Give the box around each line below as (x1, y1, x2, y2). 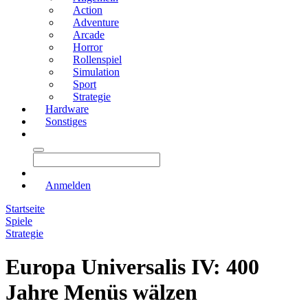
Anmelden (45, 179, 91, 191)
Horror (73, 41, 102, 53)
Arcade (73, 29, 104, 41)
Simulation (73, 66, 120, 78)
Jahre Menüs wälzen (5, 280, 197, 305)
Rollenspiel (73, 54, 122, 65)
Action (73, 4, 102, 16)
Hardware (45, 103, 89, 115)
